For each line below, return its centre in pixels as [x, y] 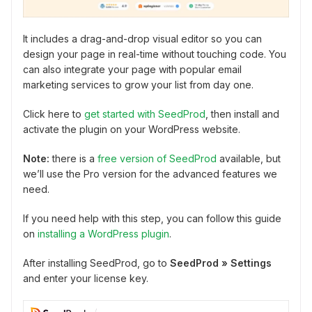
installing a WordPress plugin [103, 234]
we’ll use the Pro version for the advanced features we [150, 174]
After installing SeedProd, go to [96, 263]
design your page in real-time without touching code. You [155, 54]
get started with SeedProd [145, 114]
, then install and [242, 114]
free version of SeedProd [157, 159]
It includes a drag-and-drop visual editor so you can [142, 39]
